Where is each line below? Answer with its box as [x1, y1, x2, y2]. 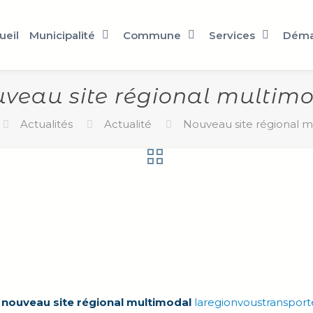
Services [209, 28, 255, 42]
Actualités [20, 117, 73, 131]
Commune [123, 28, 181, 42]
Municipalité [29, 28, 95, 42]
